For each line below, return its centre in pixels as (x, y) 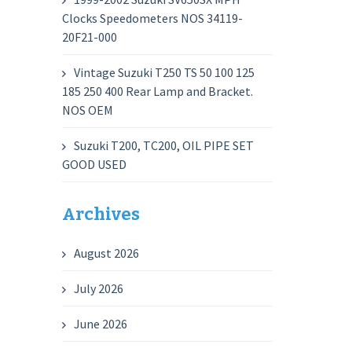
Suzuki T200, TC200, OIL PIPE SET (164, 145)
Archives (101, 214)
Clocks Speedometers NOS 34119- (153, 18)
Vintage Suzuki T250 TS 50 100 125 (165, 72)
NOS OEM (88, 110)
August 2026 (107, 253)
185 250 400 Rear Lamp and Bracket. (158, 91)
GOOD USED (95, 164)
